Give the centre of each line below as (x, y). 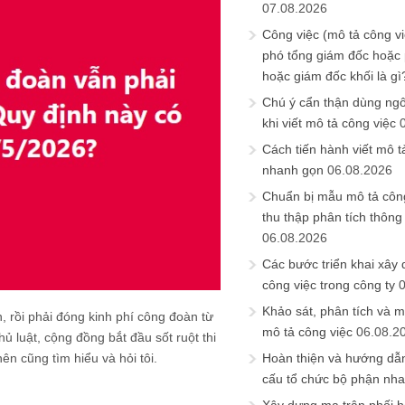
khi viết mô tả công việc (329, 123)
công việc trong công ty (329, 285)
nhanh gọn (293, 170)
